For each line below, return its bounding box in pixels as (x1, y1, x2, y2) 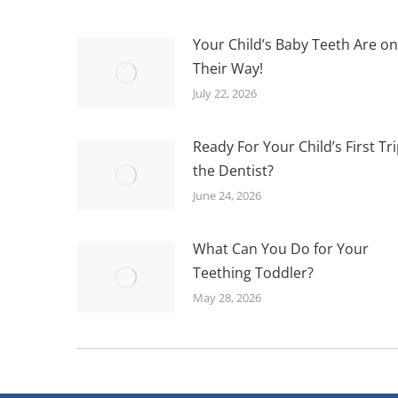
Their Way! (193, 58, 263, 78)
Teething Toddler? (193, 262, 314, 283)
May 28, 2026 (193, 289, 261, 306)
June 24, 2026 (193, 187, 261, 203)
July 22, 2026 (193, 84, 257, 101)
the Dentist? (193, 160, 274, 180)
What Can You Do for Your (193, 238, 369, 259)
